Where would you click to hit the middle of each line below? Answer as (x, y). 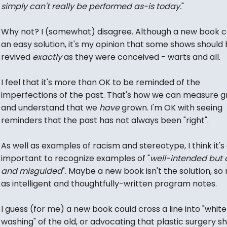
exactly (47, 57)
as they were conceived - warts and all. (141, 57)
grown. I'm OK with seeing (171, 108)
